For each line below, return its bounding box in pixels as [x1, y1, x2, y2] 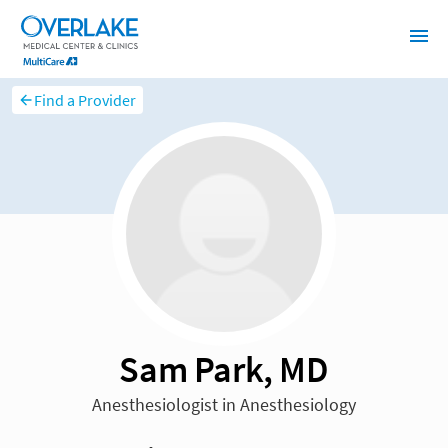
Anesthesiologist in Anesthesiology [92, 393, 356, 417]
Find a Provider [34, 90, 137, 111]
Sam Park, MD [119, 346, 329, 393]
